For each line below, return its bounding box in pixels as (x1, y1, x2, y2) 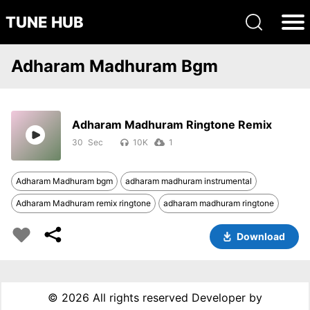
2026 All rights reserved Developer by (61, 291, 262, 304)
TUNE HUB (6, 13, 84, 31)
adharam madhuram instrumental (125, 176, 252, 186)
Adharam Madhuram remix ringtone (16, 198, 151, 208)
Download (237, 230, 285, 242)
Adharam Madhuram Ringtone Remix (72, 118, 272, 131)
